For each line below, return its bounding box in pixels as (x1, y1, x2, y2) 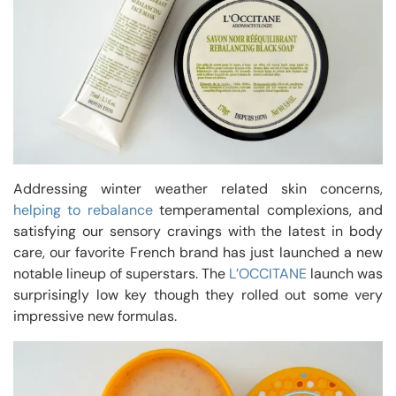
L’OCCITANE (229, 263, 307, 283)
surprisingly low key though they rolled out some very (13, 285, 383, 304)
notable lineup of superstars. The (13, 263, 229, 283)
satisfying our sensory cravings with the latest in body (13, 221, 383, 240)
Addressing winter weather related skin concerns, (13, 179, 383, 198)
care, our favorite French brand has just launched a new (13, 242, 383, 262)
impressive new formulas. (13, 306, 177, 325)
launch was (307, 263, 383, 283)
